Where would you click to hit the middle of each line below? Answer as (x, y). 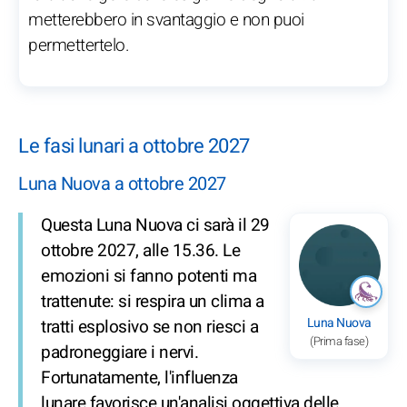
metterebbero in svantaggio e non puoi (166, 20)
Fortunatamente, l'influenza (139, 377)
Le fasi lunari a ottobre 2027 (134, 147)
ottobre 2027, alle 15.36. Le (140, 250)
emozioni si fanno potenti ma (149, 276)
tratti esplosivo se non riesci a (149, 327)
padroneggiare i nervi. (119, 352)
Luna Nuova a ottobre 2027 (122, 184)
